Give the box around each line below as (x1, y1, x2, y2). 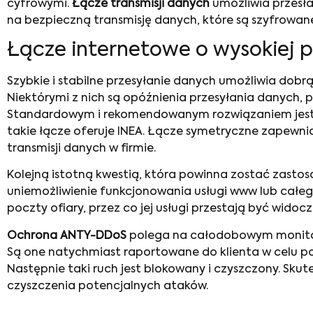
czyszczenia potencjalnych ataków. (7, 280, 211, 292)
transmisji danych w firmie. (7, 143, 156, 155)
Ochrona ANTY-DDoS (7, 230, 126, 242)
